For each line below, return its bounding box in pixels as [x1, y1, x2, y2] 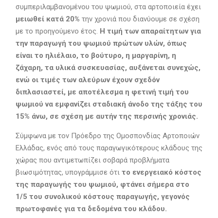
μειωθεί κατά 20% [15, 15, 82, 24]
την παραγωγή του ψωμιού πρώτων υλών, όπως [15, 39, 187, 48]
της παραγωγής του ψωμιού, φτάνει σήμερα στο [15, 180, 189, 189]
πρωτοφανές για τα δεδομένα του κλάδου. [15, 204, 167, 214]
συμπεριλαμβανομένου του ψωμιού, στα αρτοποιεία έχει [15, 2, 201, 12]
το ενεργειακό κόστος [121, 168, 201, 177]
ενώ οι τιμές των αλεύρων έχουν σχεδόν [15, 75, 160, 85]
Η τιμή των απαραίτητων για [97, 27, 201, 36]
